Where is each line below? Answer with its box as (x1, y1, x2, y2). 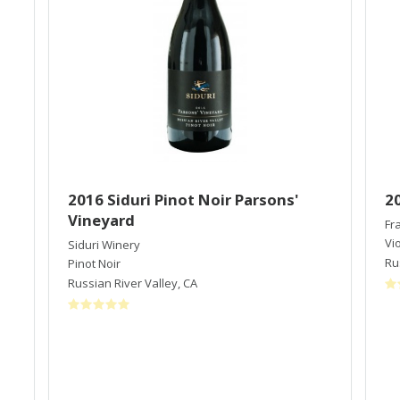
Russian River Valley (68, 274, 178, 291)
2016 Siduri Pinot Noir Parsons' (68, 188, 298, 210)
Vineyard (68, 209, 135, 230)
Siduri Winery (68, 236, 140, 253)
